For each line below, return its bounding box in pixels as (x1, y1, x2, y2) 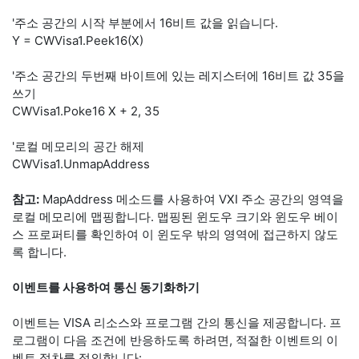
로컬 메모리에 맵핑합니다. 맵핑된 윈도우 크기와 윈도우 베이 (12, 209, 338, 224)
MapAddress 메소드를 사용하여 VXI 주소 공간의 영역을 (39, 192, 344, 207)
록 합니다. (12, 244, 67, 260)
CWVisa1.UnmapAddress (12, 156, 150, 171)
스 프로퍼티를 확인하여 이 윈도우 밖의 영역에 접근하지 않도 (12, 227, 338, 242)
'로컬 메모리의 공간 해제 (12, 139, 144, 154)
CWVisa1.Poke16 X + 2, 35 (12, 103, 159, 119)
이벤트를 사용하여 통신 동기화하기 (12, 280, 200, 295)
